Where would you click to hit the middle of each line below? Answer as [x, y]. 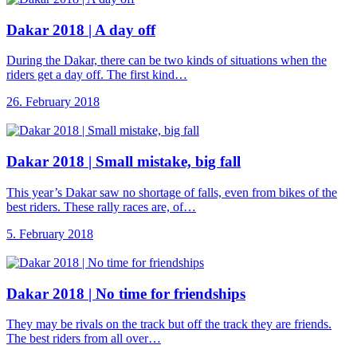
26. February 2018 [53, 102]
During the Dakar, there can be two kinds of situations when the [167, 61]
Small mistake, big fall [168, 162]
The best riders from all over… [84, 339]
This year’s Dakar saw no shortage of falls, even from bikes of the [172, 192]
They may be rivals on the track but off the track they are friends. [169, 324]
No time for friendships [171, 293]
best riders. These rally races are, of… [101, 206]
